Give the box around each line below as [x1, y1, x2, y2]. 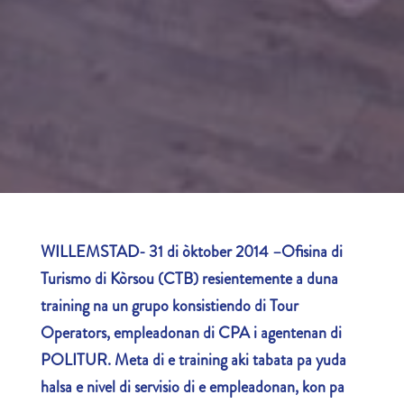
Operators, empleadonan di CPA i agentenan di [40, 320, 342, 344]
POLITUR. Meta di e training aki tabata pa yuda [40, 347, 346, 372]
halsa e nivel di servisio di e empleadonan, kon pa [40, 374, 344, 399]
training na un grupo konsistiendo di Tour [40, 293, 298, 317]
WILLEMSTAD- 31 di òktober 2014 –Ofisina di [40, 239, 343, 263]
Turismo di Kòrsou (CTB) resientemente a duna [40, 266, 338, 290]
